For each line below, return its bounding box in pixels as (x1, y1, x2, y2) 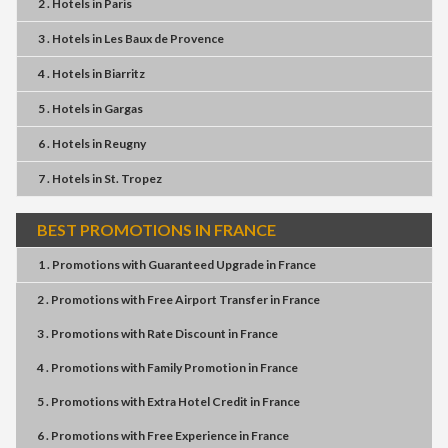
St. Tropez (104, 171, 162, 186)
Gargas (104, 101, 143, 116)
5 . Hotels (38, 101, 90, 116)
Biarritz (104, 66, 145, 81)
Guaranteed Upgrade (148, 257, 264, 272)
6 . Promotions (37, 428, 119, 443)
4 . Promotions (37, 360, 119, 375)
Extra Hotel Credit (147, 394, 248, 409)
